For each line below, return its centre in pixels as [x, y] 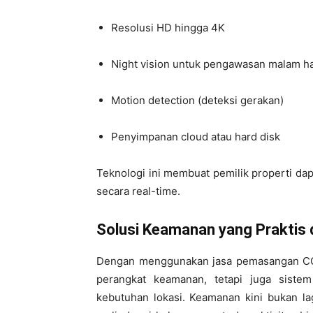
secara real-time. [138, 191]
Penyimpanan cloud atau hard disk [196, 137]
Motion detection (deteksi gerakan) [197, 100]
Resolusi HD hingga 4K [168, 28]
